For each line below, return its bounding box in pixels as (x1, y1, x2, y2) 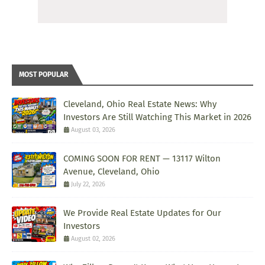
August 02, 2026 (71, 234, 115, 243)
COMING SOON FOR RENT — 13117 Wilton (63, 153, 221, 164)
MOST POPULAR (19, 70, 68, 79)
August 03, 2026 (71, 125, 115, 134)
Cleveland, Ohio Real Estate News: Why (63, 98, 216, 109)
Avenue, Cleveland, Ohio (63, 166, 160, 177)
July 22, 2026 (71, 180, 105, 188)
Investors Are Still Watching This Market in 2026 (63, 111, 251, 122)
